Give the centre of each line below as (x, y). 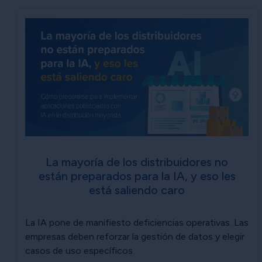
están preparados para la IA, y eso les (137, 176)
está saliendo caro (137, 190)
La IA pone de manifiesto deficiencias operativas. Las (137, 222)
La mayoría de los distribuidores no (137, 162)
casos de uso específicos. (80, 250)
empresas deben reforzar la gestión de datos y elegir (135, 236)
